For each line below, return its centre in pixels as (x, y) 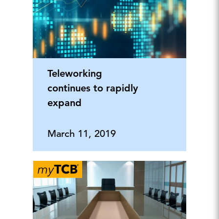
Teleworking (75, 73)
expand (64, 103)
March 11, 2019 (81, 134)
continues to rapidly (92, 88)
